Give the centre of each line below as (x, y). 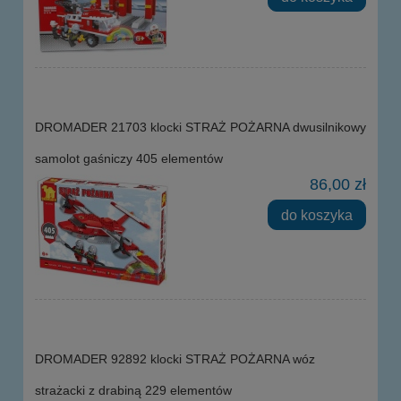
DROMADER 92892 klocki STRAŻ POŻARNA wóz (175, 358)
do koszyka (317, 214)
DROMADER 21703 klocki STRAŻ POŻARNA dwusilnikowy (200, 127)
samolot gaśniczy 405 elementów (129, 158)
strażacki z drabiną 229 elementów (133, 390)
